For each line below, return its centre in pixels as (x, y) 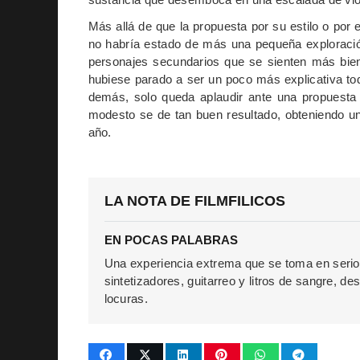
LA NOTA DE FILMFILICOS (194, 201)
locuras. (126, 299)
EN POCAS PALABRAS (171, 240)
